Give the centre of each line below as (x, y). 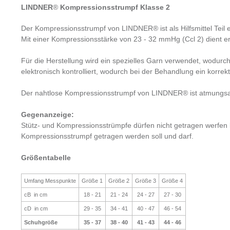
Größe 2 (119, 181)
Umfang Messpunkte (50, 181)
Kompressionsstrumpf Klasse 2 (114, 7)
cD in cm (36, 209)
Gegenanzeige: (47, 115)
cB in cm (36, 195)
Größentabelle (46, 158)
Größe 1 (92, 181)
